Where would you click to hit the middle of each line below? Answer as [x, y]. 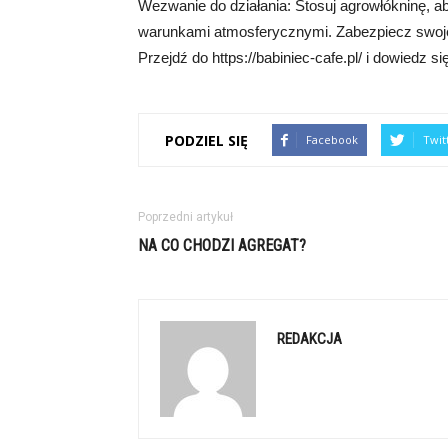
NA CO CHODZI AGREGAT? [222, 245]
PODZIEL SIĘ [206, 140]
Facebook [332, 139]
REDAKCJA [309, 339]
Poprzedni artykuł [185, 217]
